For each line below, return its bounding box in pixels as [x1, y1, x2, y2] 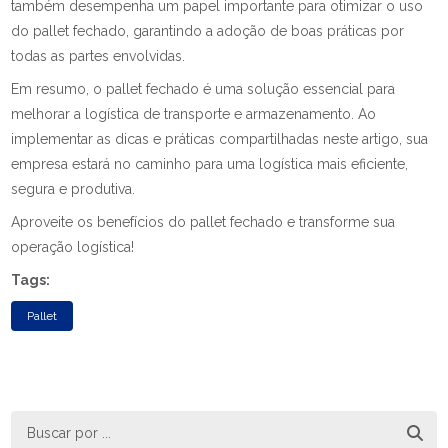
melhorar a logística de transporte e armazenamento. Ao [11, 106, 377, 122]
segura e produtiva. [11, 181, 136, 197]
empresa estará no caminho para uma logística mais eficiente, [11, 156, 409, 172]
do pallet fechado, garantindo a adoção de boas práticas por [11, 23, 405, 39]
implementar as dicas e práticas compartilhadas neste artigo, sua [11, 131, 429, 147]
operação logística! [11, 239, 135, 255]
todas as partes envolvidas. [11, 48, 186, 64]
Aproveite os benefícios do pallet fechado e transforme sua [11, 214, 396, 230]
